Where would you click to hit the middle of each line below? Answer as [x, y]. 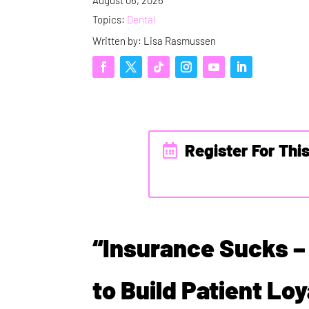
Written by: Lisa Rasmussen [154, 40]
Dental [141, 19]
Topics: [110, 19]
